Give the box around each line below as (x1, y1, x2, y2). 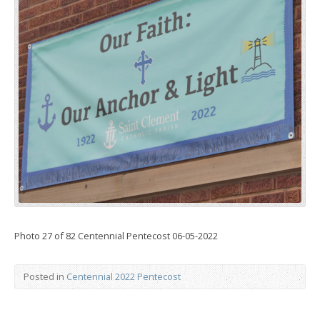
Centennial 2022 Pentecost (66, 269, 181, 283)
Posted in (24, 269, 66, 283)
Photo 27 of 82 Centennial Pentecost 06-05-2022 (14, 229, 218, 242)
